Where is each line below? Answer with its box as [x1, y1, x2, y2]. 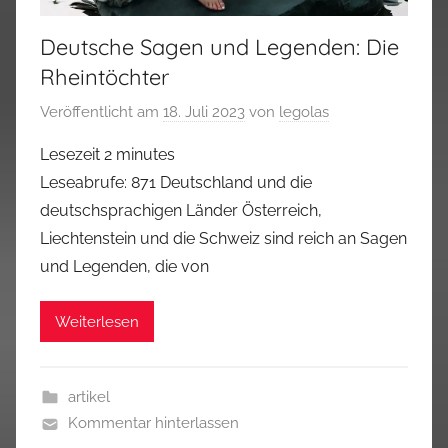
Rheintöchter [40, 62, 169, 91]
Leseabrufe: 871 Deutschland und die [40, 173, 312, 193]
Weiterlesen [55, 312, 139, 331]
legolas [279, 103, 329, 122]
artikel [67, 388, 110, 407]
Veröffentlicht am [40, 103, 163, 122]
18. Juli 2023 [163, 103, 245, 122]
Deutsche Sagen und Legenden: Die [40, 32, 399, 61]
